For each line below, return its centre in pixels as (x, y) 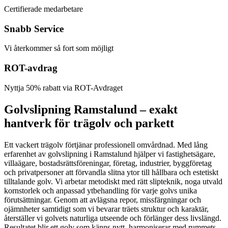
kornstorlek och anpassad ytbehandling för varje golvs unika (101, 190)
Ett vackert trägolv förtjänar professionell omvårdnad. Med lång (106, 145)
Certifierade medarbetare (44, 9)
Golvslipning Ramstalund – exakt (91, 109)
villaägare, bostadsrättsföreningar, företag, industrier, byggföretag (108, 163)
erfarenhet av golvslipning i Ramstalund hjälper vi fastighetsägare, (110, 154)
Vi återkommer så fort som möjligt (59, 48)
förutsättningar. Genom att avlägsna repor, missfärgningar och (103, 199)
